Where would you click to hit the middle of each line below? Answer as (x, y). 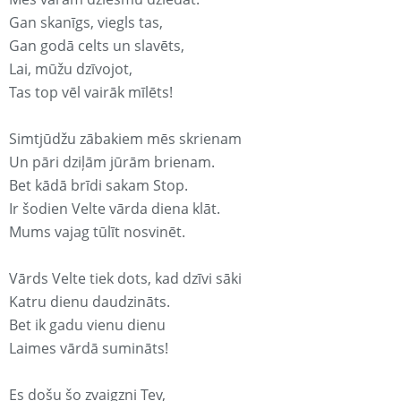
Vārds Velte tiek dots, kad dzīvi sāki (125, 279)
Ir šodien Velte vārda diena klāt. (115, 209)
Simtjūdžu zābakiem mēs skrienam (125, 139)
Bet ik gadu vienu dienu (87, 325)
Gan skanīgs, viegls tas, (86, 23)
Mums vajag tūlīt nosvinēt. (97, 232)
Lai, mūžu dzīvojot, (71, 69)
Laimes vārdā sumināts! (89, 349)
